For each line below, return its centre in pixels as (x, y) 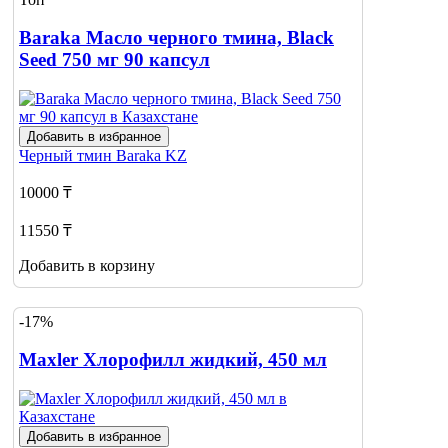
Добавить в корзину (87, 265)
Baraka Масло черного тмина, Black (176, 38)
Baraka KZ (151, 155)
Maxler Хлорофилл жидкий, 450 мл (173, 360)
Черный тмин (67, 155)
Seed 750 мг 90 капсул (114, 60)
